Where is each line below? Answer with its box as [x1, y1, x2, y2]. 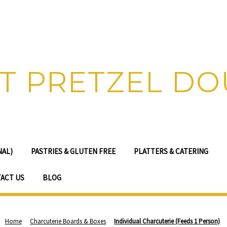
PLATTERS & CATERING [134, 146, 208, 156]
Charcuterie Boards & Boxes [30, 217, 106, 225]
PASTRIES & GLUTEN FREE [31, 146, 116, 156]
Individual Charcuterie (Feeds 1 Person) [114, 217, 220, 225]
